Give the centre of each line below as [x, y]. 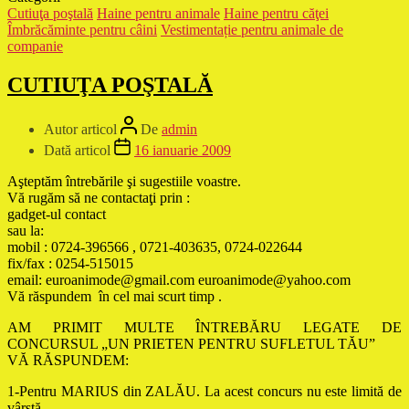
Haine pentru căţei [276, 13]
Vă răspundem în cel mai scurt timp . [115, 296]
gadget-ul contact [57, 214]
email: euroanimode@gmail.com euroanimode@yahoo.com [179, 279]
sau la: [26, 230]
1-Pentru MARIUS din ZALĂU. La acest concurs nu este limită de [204, 391]
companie [35, 46]
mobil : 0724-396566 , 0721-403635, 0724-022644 [155, 246]
